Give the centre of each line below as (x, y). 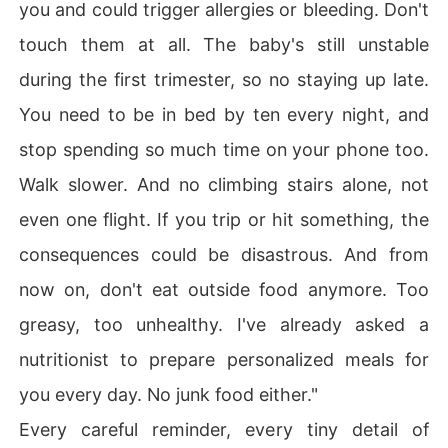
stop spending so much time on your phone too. (224, 149)
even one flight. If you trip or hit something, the (224, 219)
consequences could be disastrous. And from (224, 254)
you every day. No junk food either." (169, 394)
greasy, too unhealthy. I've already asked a (224, 324)
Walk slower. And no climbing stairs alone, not (224, 184)
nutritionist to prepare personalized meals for (224, 359)
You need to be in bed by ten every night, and (224, 114)
